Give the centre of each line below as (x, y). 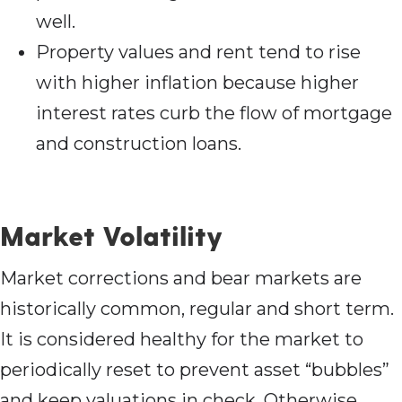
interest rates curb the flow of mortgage (214, 114)
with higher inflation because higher (197, 83)
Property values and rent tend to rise (198, 52)
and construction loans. (139, 144)
